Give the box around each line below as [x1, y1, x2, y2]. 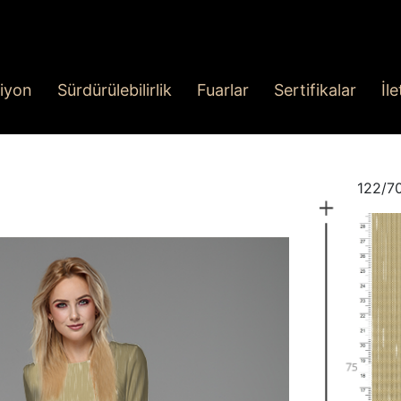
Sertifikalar [274, 81, 356, 100]
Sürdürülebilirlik [57, 81, 172, 100]
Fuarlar [197, 81, 249, 100]
